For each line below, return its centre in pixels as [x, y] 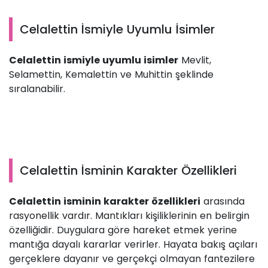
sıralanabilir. [39, 89]
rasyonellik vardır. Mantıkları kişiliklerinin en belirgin [129, 216]
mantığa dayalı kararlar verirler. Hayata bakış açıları [133, 245]
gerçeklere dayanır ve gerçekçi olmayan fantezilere [132, 259]
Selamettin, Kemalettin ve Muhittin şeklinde [111, 75]
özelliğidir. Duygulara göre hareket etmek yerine [123, 230]
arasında [223, 202]
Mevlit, [195, 60]
